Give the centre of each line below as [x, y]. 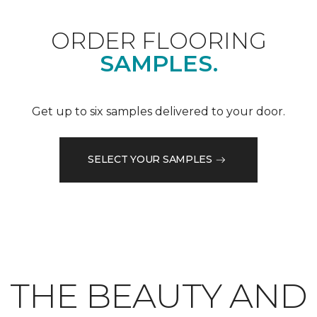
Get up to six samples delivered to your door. [158, 111]
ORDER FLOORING [158, 40]
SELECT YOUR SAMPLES [150, 160]
